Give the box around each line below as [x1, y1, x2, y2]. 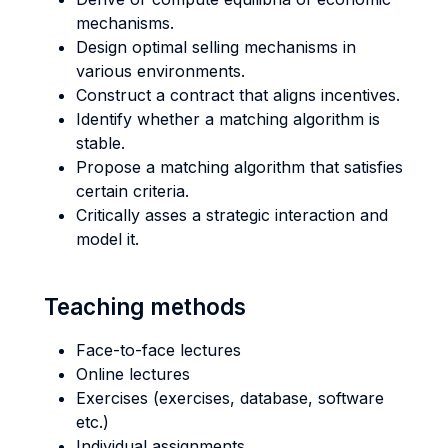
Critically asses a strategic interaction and [76, 205, 388, 225]
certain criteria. [76, 181, 189, 201]
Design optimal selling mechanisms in [76, 37, 356, 57]
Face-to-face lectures [76, 340, 241, 360]
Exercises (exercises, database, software [76, 388, 384, 408]
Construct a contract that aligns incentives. [76, 85, 400, 105]
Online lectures [76, 364, 190, 384]
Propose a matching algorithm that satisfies [76, 157, 403, 177]
